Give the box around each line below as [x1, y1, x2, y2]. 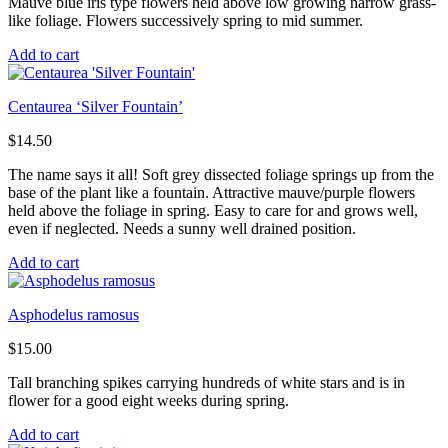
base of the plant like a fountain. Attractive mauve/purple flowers [8, 184, 415, 202]
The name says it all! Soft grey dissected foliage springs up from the [8, 166, 434, 184]
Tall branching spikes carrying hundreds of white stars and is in [8, 374, 405, 392]
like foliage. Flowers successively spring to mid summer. [8, 12, 363, 30]
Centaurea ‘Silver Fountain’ [8, 98, 183, 116]
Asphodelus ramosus [8, 306, 139, 324]
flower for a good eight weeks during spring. [8, 392, 289, 410]
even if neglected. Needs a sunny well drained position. [8, 220, 356, 238]
